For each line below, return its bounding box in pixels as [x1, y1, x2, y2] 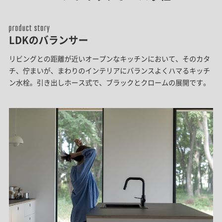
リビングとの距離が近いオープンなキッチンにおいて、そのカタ [8, 53, 210, 63]
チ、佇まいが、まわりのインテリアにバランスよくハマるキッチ [8, 65, 210, 75]
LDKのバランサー [8, 32, 88, 47]
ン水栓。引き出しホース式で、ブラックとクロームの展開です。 [8, 77, 210, 87]
